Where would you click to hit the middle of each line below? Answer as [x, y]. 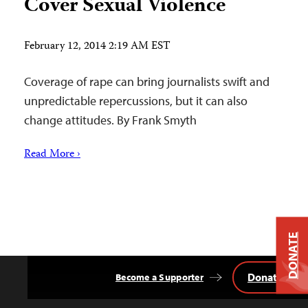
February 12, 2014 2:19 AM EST [97, 47]
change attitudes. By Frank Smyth [110, 120]
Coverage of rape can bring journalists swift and [147, 81]
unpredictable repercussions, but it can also [136, 101]
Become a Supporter [159, 277]
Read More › [52, 155]
